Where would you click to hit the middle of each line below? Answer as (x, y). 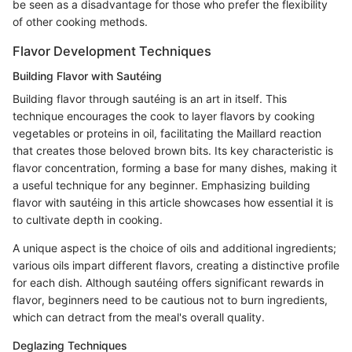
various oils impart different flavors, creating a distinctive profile (176, 265)
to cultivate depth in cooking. (88, 219)
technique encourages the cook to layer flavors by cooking (164, 115)
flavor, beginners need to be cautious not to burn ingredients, (170, 299)
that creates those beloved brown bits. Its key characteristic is (173, 150)
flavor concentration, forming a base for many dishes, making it (175, 167)
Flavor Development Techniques (112, 51)
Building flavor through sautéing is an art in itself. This (150, 98)
